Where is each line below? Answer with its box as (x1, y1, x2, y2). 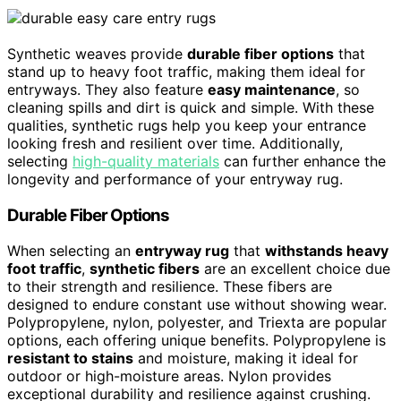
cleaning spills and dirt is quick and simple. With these (7, 98, 374, 116)
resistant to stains (7, 349, 133, 368)
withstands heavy (265, 242, 388, 260)
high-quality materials (73, 151, 219, 170)
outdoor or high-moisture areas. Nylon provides (7, 367, 331, 386)
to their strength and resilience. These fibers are (7, 277, 332, 296)
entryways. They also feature (7, 80, 208, 98)
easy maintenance (208, 80, 336, 98)
